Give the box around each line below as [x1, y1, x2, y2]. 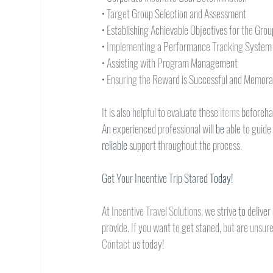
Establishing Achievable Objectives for [107, 22, 242, 38]
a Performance [157, 38, 213, 54]
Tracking [212, 38, 246, 54]
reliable [102, 137, 130, 153]
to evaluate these [158, 104, 221, 120]
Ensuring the [107, 71, 153, 87]
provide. [102, 219, 132, 235]
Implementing [107, 38, 158, 54]
